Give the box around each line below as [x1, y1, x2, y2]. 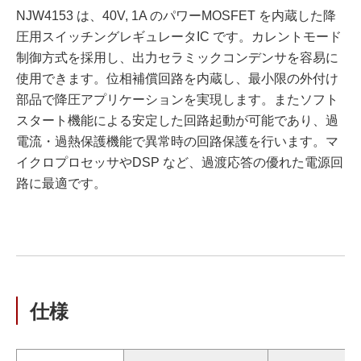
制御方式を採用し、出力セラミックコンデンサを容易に [16, 51, 338, 64]
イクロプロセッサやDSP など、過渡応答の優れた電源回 [16, 156, 343, 169]
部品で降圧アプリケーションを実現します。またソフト [16, 93, 338, 106]
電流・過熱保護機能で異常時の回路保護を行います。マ [16, 135, 338, 148]
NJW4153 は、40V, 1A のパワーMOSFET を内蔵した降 [16, 9, 336, 23]
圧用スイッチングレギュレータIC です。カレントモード [16, 30, 342, 44]
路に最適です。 [16, 176, 106, 190]
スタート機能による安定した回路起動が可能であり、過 [16, 114, 338, 127]
